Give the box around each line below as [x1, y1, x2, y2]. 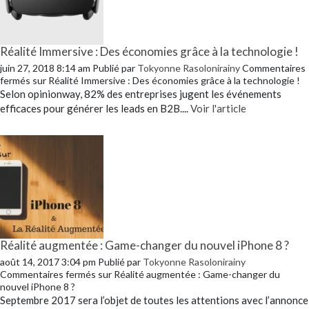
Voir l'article [190, 101, 246, 114]
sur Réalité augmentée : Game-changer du [96, 268, 280, 280]
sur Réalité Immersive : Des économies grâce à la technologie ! [30, 74, 300, 86]
